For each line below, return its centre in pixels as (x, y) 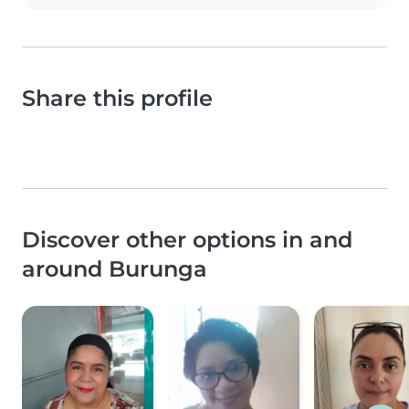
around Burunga (115, 269)
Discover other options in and (187, 240)
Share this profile (117, 99)
